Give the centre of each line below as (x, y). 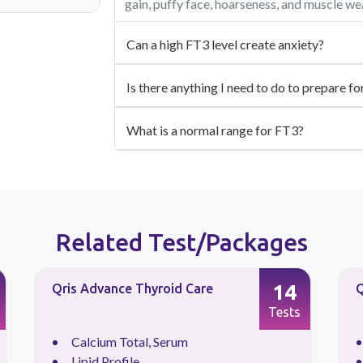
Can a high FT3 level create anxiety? (225, 45)
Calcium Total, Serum (129, 342)
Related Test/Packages (181, 243)
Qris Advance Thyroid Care (132, 289)
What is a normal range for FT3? (215, 130)
